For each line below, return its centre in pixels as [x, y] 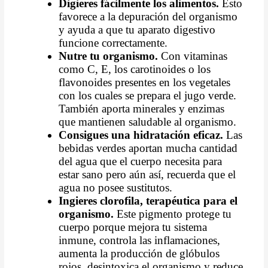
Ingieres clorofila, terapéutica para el [148, 200]
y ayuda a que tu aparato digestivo [137, 29]
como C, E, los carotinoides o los [135, 69]
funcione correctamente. [113, 42]
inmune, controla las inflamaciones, [140, 240]
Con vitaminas [193, 56]
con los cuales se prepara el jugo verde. [148, 95]
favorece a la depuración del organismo [148, 16]
